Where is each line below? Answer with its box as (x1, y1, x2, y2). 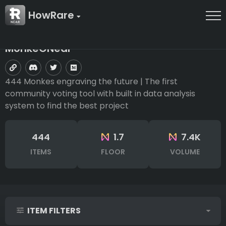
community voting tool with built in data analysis (5, 88, 195, 100)
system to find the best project (5, 100, 129, 112)
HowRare (28, 8, 77, 22)
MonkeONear (5, 41, 72, 56)
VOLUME (169, 147, 200, 157)
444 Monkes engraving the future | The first (5, 76, 178, 88)
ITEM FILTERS (26, 205, 81, 217)
